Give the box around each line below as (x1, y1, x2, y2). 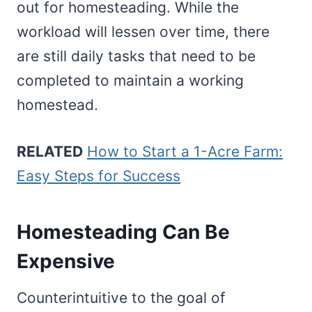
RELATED (17, 142, 83, 160)
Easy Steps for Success (17, 166, 180, 185)
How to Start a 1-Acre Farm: (87, 142, 283, 160)
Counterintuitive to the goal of (17, 288, 226, 306)
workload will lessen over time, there (17, 22, 270, 40)
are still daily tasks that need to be (17, 47, 256, 65)
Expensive (17, 249, 120, 273)
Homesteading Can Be (17, 219, 230, 244)
